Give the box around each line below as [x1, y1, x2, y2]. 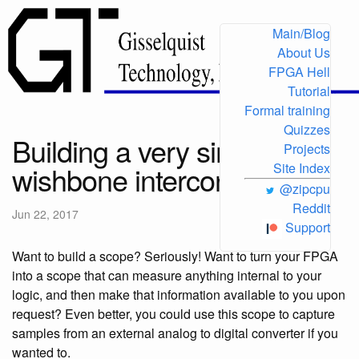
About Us [277, 43, 330, 62]
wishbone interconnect [12, 159, 281, 200]
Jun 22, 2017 [12, 206, 79, 222]
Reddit [292, 199, 330, 217]
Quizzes [284, 120, 330, 139]
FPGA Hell [268, 63, 330, 81]
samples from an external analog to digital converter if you [12, 324, 338, 342]
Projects [284, 139, 330, 158]
